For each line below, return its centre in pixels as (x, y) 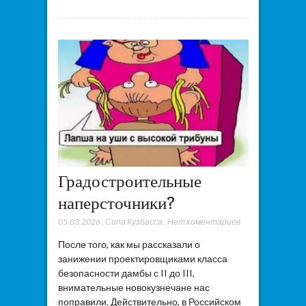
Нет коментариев (204, 221)
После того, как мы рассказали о (129, 244)
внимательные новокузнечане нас (134, 287)
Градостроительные (129, 181)
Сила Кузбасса (134, 221)
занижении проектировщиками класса (142, 258)
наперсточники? (116, 203)
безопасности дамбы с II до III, (126, 273)
